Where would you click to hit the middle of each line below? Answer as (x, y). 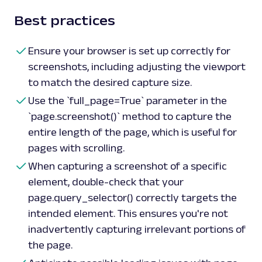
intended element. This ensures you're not (128, 214)
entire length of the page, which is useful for (132, 132)
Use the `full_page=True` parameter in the (127, 101)
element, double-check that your (106, 182)
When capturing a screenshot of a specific (127, 166)
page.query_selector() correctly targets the (132, 198)
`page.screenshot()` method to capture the (130, 117)
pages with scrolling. (76, 148)
